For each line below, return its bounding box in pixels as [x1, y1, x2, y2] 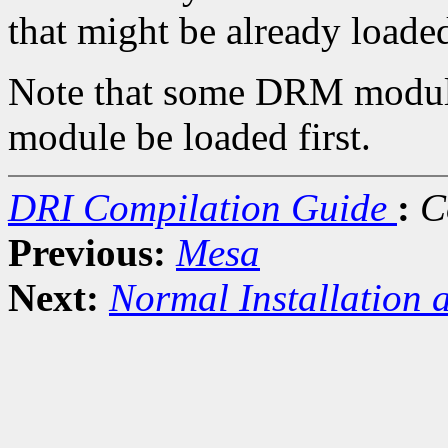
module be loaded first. [8, 115, 371, 159]
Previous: [8, 231, 166, 275]
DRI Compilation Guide [8, 186, 397, 230]
